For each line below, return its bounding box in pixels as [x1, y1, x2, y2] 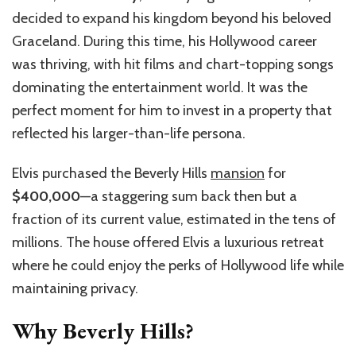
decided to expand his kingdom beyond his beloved [12, 10, 331, 28]
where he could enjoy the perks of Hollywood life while [12, 257, 344, 275]
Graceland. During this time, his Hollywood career [12, 33, 317, 51]
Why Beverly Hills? [12, 316, 194, 346]
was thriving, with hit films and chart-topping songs [12, 56, 334, 74]
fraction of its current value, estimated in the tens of [12, 211, 336, 229]
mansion [211, 164, 265, 183]
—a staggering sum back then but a [80, 188, 297, 206]
